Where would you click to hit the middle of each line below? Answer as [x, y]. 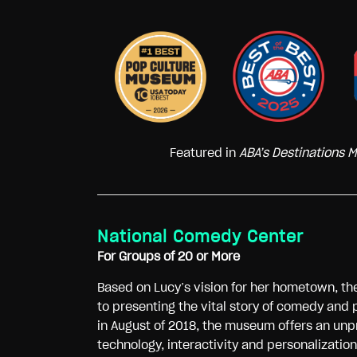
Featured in [204, 153]
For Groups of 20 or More [169, 257]
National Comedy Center [200, 237]
